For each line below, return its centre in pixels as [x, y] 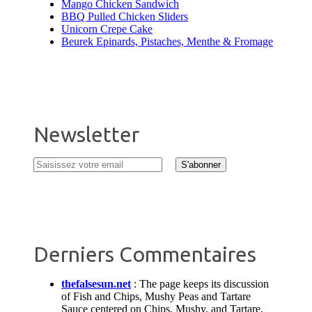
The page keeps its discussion [204, 284]
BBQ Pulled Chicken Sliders [125, 17]
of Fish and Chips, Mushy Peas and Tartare [156, 297]
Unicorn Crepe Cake [107, 29]
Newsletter [86, 135]
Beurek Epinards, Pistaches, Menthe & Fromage [167, 42]
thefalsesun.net [96, 284]
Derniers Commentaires [145, 255]
